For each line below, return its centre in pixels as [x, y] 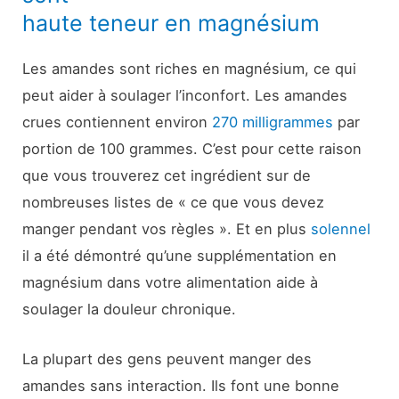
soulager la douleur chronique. [130, 309]
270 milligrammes [273, 122]
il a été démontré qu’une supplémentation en [180, 256]
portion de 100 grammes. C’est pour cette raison [192, 149]
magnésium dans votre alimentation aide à [171, 283]
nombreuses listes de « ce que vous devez [174, 203]
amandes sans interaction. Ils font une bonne [181, 386]
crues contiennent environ [118, 122]
